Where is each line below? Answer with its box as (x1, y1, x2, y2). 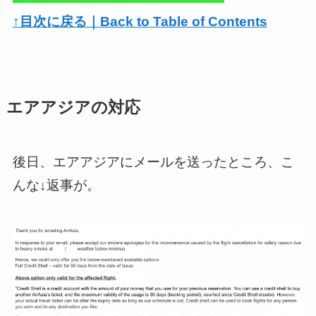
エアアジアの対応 (6, 98, 140, 116)
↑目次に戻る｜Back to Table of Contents (12, 13, 267, 29)
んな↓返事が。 (12, 178, 100, 193)
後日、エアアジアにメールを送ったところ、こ (12, 154, 294, 170)
